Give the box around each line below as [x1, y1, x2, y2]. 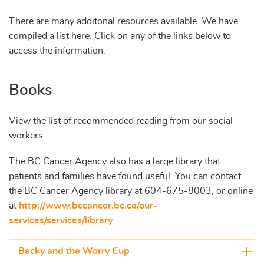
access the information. [9, 46, 105, 56]
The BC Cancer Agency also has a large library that [9, 156, 220, 166]
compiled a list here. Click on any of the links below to [9, 31, 231, 41]
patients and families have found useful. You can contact [9, 171, 241, 181]
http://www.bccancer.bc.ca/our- [19, 200, 157, 210]
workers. [9, 130, 45, 140]
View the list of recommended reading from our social [9, 115, 233, 126]
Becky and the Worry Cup [18, 246, 130, 256]
